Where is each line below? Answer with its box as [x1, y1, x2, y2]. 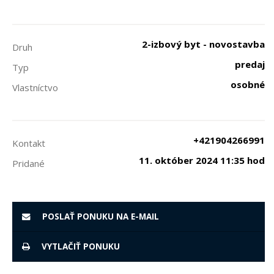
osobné [231, 78, 265, 91]
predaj [235, 58, 265, 70]
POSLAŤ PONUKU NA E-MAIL [40, 211, 159, 222]
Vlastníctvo [12, 81, 58, 94]
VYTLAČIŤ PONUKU [39, 241, 120, 252]
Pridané [12, 157, 45, 169]
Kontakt [12, 137, 45, 149]
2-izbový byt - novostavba [142, 38, 265, 50]
